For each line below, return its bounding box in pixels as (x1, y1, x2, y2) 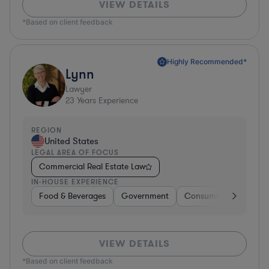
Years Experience (74, 94, 138, 106)
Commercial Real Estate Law (39, 160, 145, 172)
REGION (31, 125, 62, 134)
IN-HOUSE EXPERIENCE (31, 177, 119, 186)
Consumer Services (184, 190, 256, 202)
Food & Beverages (39, 190, 106, 202)
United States (44, 134, 98, 147)
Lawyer (65, 83, 92, 95)
